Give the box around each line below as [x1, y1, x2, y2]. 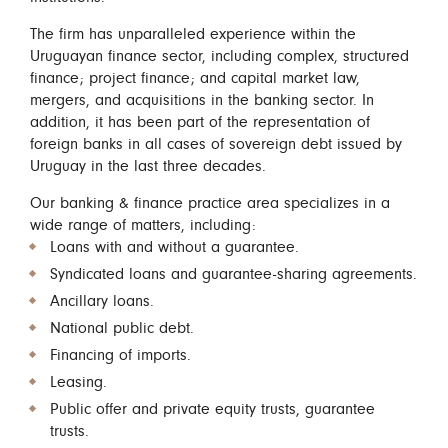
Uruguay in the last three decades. [30, 157, 266, 175]
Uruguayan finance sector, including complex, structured [30, 47, 409, 65]
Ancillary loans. [50, 292, 154, 310]
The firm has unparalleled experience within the [30, 25, 356, 43]
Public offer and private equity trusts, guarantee [50, 400, 375, 418]
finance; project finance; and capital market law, [30, 69, 360, 87]
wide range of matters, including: [30, 216, 256, 234]
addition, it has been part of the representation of [30, 113, 370, 131]
